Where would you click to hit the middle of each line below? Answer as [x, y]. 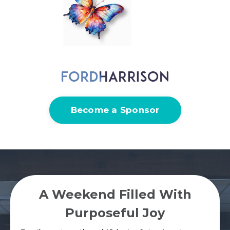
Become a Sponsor [115, 110]
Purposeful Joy [115, 213]
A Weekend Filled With [115, 194]
